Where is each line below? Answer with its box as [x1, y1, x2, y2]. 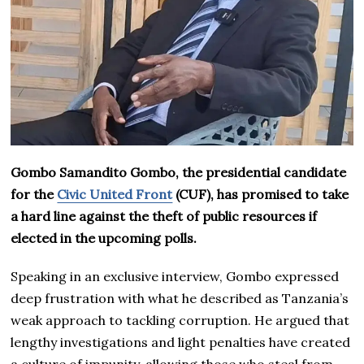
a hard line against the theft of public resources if [11, 207, 318, 224]
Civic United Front [57, 185, 173, 202]
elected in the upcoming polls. [11, 229, 197, 246]
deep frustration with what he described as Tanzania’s [11, 289, 349, 306]
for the [11, 185, 58, 202]
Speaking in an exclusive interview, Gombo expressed [11, 267, 340, 284]
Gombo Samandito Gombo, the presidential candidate [11, 163, 347, 180]
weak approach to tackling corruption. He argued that [11, 311, 350, 328]
